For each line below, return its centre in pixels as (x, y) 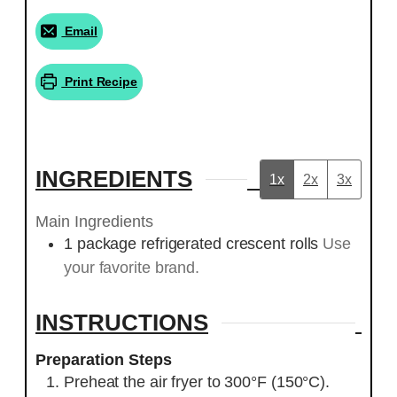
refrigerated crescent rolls (230, 244)
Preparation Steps (104, 360)
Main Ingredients (94, 222)
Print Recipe (99, 81)
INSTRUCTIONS (122, 322)
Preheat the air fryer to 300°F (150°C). (197, 382)
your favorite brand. (132, 268)
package (107, 244)
